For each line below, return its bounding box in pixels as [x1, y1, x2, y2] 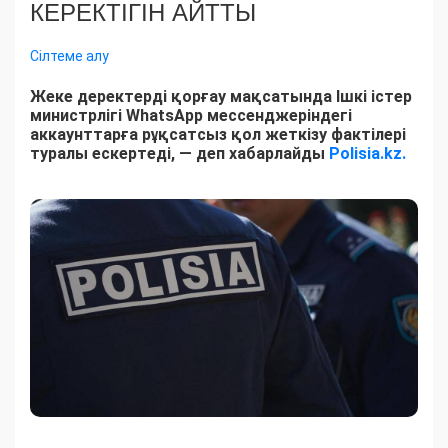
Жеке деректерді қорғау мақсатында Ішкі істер [30, 86, 412, 106]
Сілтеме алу [30, 47, 109, 64]
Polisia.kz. [329, 143, 406, 163]
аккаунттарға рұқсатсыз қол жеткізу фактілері [30, 124, 406, 144]
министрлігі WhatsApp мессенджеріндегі [30, 105, 352, 125]
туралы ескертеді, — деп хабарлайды [30, 143, 329, 163]
